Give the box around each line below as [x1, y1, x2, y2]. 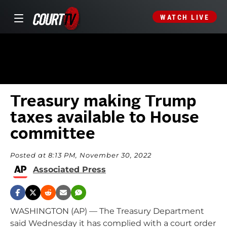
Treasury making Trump [10, 94, 196, 110]
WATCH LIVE [160, 13, 209, 21]
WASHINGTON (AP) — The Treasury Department [10, 206, 204, 216]
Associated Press [33, 165, 106, 174]
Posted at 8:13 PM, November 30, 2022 [10, 152, 152, 159]
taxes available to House [10, 110, 199, 127]
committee [10, 127, 95, 143]
